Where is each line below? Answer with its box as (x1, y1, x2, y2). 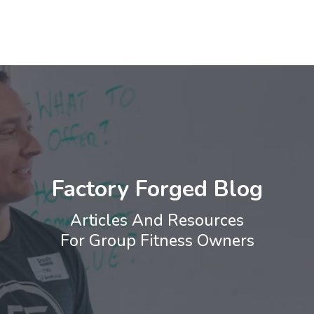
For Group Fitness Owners (60, 230, 254, 252)
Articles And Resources (70, 210, 244, 231)
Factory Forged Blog (51, 174, 263, 204)
